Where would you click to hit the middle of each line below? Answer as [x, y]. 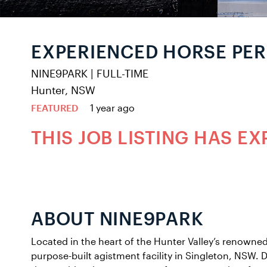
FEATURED [55, 108]
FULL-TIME [122, 74]
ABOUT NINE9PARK [117, 219]
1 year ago [112, 108]
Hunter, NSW [63, 90]
